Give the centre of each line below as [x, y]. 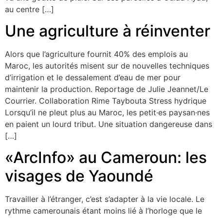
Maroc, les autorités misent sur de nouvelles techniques [107, 66]
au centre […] [29, 9]
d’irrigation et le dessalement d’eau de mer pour [93, 78]
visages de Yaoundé [79, 176]
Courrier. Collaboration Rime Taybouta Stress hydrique [106, 101]
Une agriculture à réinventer [108, 31]
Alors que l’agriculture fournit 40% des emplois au [96, 54]
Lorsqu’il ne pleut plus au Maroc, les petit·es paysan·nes [107, 113]
